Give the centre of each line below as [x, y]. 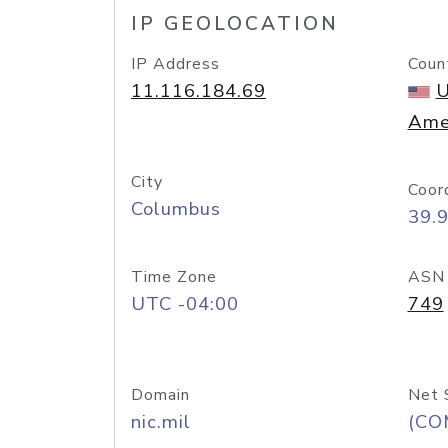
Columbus [176, 209]
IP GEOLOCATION [235, 24]
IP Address [175, 64]
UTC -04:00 [185, 304]
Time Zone [174, 277]
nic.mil [161, 422]
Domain [160, 395]
